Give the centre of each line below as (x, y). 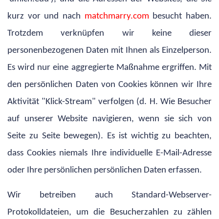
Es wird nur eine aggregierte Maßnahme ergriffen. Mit (109, 67)
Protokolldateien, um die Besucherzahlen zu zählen (109, 212)
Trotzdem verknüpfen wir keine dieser (109, 33)
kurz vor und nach (46, 16)
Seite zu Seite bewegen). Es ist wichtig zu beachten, (109, 136)
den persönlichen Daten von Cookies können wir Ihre (109, 85)
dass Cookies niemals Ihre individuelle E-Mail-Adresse (109, 153)
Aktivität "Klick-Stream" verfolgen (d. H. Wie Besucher (109, 102)
